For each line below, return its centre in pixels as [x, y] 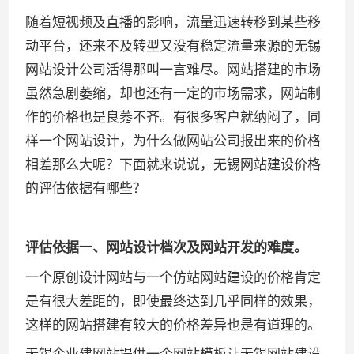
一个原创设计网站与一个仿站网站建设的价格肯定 [173, 277]
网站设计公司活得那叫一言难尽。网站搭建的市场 [173, 70]
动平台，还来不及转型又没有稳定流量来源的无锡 [173, 46]
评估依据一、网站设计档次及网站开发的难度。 [167, 248]
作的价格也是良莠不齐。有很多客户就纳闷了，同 [173, 117]
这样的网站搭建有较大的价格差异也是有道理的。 [173, 325]
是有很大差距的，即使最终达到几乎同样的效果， [173, 301]
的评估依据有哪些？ [86, 188]
